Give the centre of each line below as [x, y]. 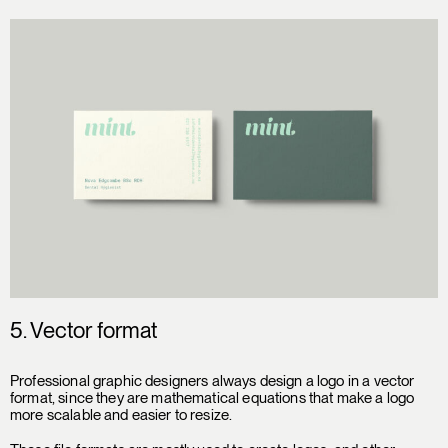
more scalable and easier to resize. [124, 415]
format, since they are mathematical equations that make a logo [212, 398]
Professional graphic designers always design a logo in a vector [212, 381]
